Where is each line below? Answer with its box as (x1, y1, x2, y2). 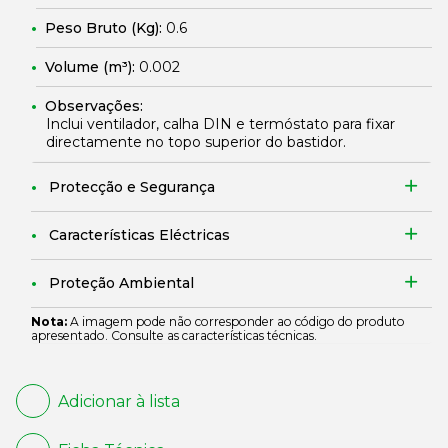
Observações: (45, 97, 143, 115)
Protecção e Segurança (49, 178, 215, 196)
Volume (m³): (45, 58, 139, 76)
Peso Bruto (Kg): (45, 19, 166, 37)
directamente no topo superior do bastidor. (46, 133, 346, 151)
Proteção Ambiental (49, 274, 194, 292)
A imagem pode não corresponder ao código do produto (67, 314, 405, 329)
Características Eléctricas (49, 226, 230, 244)
